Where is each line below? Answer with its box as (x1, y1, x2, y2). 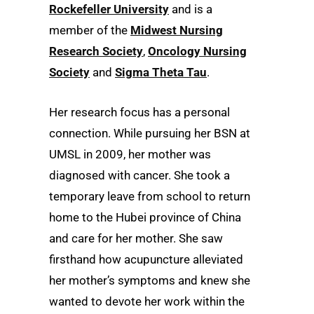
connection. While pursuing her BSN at (49, 125, 250, 140)
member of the (49, 22, 130, 37)
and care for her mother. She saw (49, 231, 223, 245)
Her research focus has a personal (49, 104, 230, 119)
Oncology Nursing (148, 43, 247, 58)
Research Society (49, 43, 143, 58)
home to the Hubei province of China (49, 210, 241, 224)
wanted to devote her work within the (49, 294, 245, 308)
